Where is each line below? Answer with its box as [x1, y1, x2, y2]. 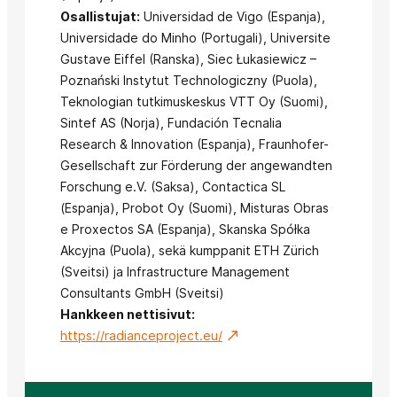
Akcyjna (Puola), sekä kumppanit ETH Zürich [60, 243, 319, 258]
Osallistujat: [60, 9, 140, 24]
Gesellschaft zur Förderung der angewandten [60, 158, 332, 173]
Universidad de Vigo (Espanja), [140, 9, 325, 24]
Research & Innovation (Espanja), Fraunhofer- [60, 136, 329, 152]
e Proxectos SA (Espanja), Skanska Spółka [60, 222, 310, 237]
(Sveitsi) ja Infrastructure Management [60, 264, 290, 279]
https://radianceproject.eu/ [60, 328, 222, 343]
